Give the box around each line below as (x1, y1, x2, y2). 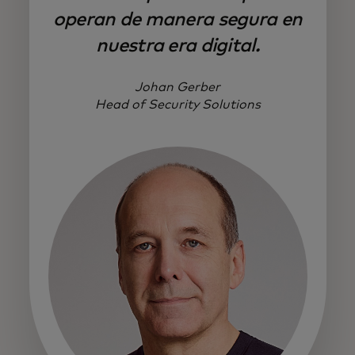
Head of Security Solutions (94, 97, 261, 111)
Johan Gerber (135, 80, 220, 94)
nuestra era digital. (96, 36, 259, 55)
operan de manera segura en (52, 10, 303, 29)
